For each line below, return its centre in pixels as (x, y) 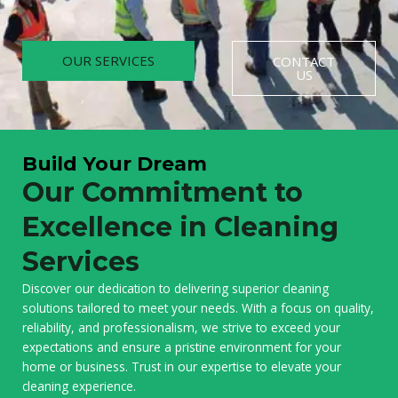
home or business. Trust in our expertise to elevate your (182, 366)
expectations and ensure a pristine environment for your (182, 346)
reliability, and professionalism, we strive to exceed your (181, 327)
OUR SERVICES (108, 60)
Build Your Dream (115, 163)
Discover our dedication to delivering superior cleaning (175, 288)
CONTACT (304, 61)
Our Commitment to (163, 192)
